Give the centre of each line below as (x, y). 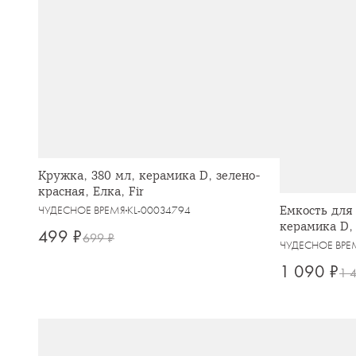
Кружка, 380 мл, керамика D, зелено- (149, 176)
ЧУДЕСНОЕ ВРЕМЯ (82, 211)
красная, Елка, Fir (91, 192)
